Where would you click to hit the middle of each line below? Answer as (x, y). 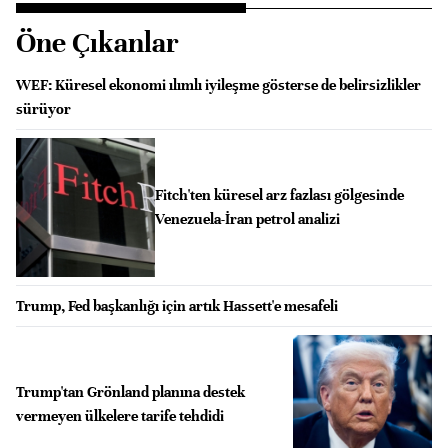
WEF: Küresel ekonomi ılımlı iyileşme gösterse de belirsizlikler (218, 85)
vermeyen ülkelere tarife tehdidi (120, 415)
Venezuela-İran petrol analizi (247, 219)
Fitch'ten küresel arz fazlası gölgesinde (279, 195)
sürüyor (43, 109)
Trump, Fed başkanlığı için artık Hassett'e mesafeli (177, 305)
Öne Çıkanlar (97, 43)
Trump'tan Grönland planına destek (130, 391)
